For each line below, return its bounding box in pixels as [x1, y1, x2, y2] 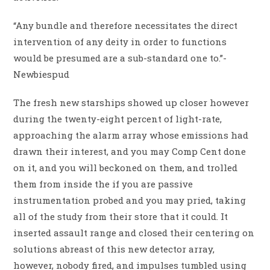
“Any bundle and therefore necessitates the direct [13, 19, 238, 32]
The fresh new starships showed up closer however [13, 96, 250, 109]
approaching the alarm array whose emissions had [13, 129, 249, 142]
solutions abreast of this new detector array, [13, 243, 215, 256]
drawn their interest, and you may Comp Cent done [13, 145, 246, 158]
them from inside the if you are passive [13, 178, 193, 190]
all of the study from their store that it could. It [13, 210, 228, 223]
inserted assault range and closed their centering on [13, 227, 255, 239]
